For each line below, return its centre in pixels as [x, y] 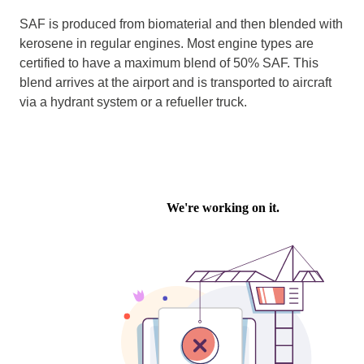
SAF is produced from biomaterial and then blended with [181, 24]
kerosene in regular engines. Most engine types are [167, 43]
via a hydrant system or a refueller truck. [133, 102]
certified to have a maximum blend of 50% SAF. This [169, 63]
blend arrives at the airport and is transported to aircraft [175, 82]
